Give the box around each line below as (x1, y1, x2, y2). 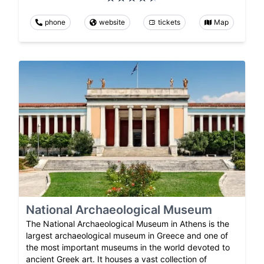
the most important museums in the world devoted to (26, 242, 230, 252)
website (98, 18, 125, 27)
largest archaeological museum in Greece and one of (26, 230, 228, 240)
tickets (158, 18, 181, 27)
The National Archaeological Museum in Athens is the (26, 218, 229, 229)
